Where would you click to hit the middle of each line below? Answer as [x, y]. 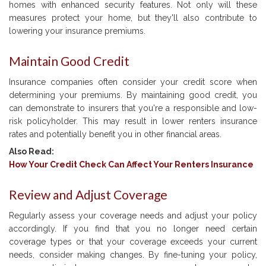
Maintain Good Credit [69, 61]
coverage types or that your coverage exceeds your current [133, 242]
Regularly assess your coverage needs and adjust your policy [133, 216]
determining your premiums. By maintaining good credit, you [133, 95]
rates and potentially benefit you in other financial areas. [115, 134]
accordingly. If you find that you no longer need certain [133, 229]
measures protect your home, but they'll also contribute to [133, 18]
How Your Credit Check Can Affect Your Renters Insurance [131, 165]
